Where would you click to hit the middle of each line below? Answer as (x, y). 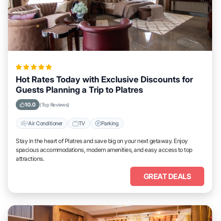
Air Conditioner (45, 123)
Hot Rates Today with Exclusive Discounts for (104, 79)
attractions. (30, 159)
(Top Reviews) (55, 105)
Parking (110, 123)
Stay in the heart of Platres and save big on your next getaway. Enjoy (102, 141)
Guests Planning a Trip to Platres (79, 90)
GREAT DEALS (167, 176)
